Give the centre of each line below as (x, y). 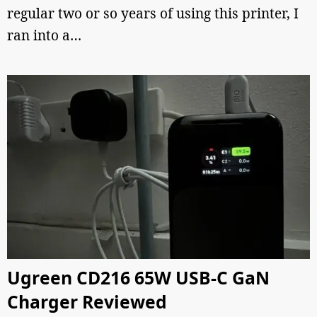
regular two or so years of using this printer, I (153, 13)
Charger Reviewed (87, 302)
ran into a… (44, 35)
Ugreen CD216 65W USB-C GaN (138, 278)
